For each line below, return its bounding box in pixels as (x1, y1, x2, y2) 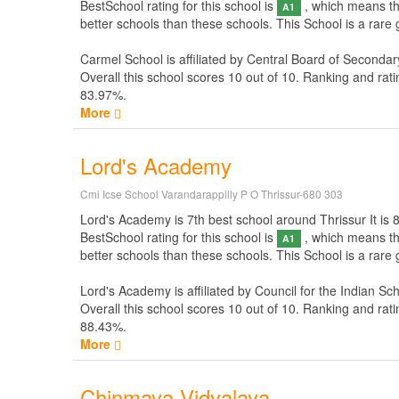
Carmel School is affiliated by (80, 50, 247, 68)
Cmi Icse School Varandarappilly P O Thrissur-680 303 (80, 186, 343, 201)
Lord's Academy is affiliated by (80, 281, 255, 299)
